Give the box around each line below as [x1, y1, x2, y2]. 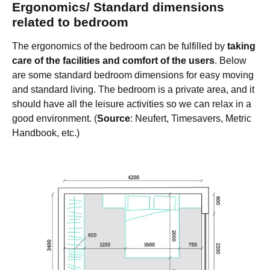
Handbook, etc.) [12, 128, 80, 139]
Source [97, 113, 130, 124]
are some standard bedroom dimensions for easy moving [12, 70, 254, 81]
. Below [215, 55, 246, 66]
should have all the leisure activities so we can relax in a [12, 99, 251, 110]
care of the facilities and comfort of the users [12, 55, 215, 66]
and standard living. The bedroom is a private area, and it [12, 84, 254, 95]
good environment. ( [12, 113, 97, 124]
